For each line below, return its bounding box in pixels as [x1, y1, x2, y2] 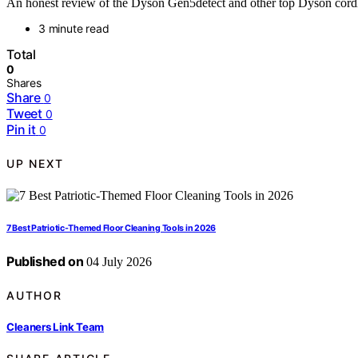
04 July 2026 [83, 255, 153, 269]
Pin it [6, 121, 36, 138]
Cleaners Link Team [6, 320, 105, 333]
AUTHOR [6, 288, 62, 302]
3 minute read [38, 22, 109, 36]
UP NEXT [6, 156, 64, 170]
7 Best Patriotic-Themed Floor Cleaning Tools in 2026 [6, 223, 217, 234]
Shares [6, 76, 42, 90]
